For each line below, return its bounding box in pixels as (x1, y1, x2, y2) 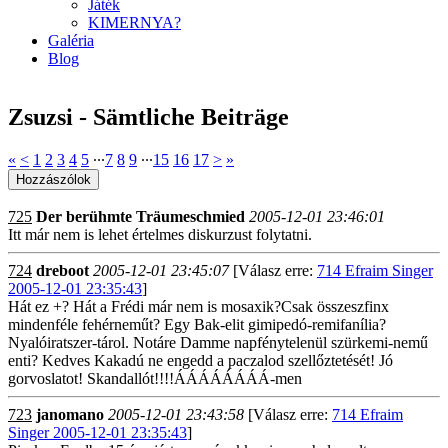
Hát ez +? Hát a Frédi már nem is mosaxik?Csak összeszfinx (8, 298, 389, 315)
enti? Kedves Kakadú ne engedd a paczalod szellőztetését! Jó (8, 352, 393, 369)
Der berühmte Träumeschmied (36, 208, 245, 225)
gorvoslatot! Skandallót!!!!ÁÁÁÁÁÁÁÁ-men (8, 370, 302, 387)
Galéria (48, 32, 94, 50)
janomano (36, 406, 104, 423)
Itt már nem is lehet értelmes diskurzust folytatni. (8, 226, 312, 243)
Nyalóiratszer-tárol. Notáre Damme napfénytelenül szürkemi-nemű (8, 334, 428, 351)
